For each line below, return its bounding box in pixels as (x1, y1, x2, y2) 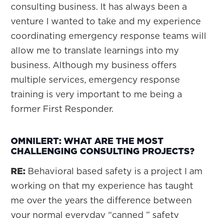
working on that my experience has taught (11, 180, 194, 192)
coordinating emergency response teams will (11, 30, 207, 42)
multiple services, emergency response (11, 73, 181, 86)
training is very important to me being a (11, 88, 182, 100)
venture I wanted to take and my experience (11, 15, 201, 27)
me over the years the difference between (11, 194, 192, 206)
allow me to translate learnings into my (11, 44, 180, 56)
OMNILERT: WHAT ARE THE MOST (11, 135, 164, 147)
